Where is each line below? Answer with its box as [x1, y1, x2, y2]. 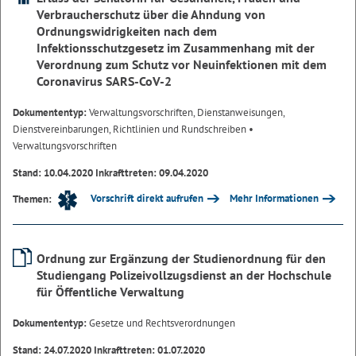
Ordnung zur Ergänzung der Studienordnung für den [37, 250, 326, 266]
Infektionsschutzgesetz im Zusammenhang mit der [37, 40, 315, 56]
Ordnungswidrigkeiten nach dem [37, 23, 217, 40]
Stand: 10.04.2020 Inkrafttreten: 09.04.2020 [13, 166, 208, 180]
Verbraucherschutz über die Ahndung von [37, 6, 265, 23]
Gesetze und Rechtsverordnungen [89, 315, 235, 330]
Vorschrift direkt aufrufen [90, 192, 203, 206]
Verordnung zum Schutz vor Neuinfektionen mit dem [37, 56, 327, 73]
